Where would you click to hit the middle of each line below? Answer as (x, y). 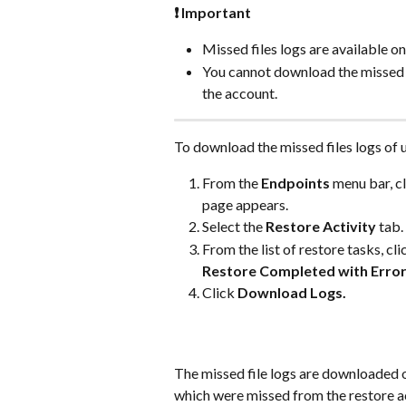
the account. (240, 92)
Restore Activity (321, 227)
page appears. (245, 205)
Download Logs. (292, 292)
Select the (234, 227)
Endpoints (295, 183)
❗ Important (213, 12)
